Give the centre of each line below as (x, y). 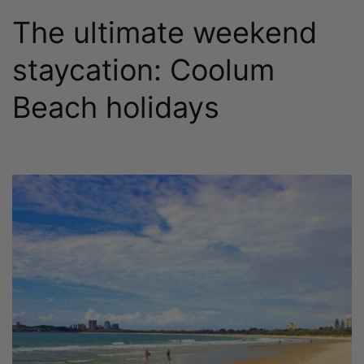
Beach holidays (116, 108)
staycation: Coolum (143, 70)
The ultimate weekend (165, 33)
